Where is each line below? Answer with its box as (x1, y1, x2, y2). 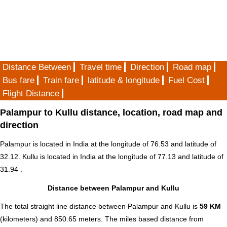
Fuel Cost (168, 75, 205, 85)
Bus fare (3, 75, 34, 85)
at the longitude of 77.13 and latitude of (96, 153, 223, 161)
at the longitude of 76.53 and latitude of (89, 140, 216, 148)
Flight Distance (3, 89, 59, 98)
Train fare (43, 75, 79, 85)
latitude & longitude (88, 75, 160, 85)
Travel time (80, 62, 122, 72)
